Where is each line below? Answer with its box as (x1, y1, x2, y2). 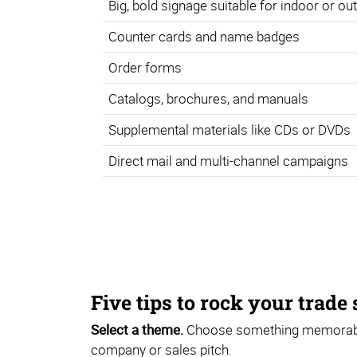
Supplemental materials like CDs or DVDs (108, 120, 351, 139)
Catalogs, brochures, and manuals (108, 89, 308, 108)
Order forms (108, 58, 182, 77)
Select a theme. (91, 320, 183, 339)
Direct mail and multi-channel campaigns (108, 151, 348, 171)
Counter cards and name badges (108, 27, 300, 46)
